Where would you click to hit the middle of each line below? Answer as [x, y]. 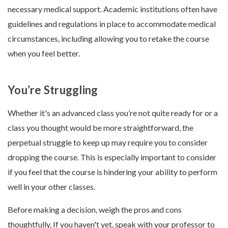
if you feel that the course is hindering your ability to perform [112, 172]
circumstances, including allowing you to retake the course [108, 39]
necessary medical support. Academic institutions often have [112, 9]
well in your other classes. [52, 187]
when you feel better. [44, 53]
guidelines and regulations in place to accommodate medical [112, 24]
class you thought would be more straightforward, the [101, 128]
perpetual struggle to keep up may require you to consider [108, 142]
